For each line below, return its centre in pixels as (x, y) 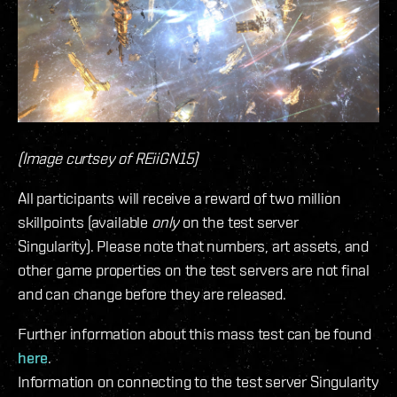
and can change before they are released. (152, 294)
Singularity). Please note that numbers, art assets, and (194, 246)
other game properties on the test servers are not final (194, 270)
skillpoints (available (85, 222)
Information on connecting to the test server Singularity (198, 382)
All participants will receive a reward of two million (179, 198)
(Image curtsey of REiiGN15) (108, 159)
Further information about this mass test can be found (195, 334)
